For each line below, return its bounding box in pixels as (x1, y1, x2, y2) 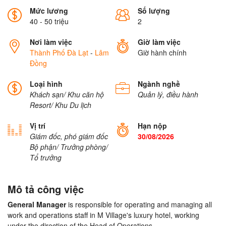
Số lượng (138, 6, 170, 16)
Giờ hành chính (138, 47, 187, 58)
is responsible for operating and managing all (66, 199, 212, 210)
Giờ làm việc (138, 37, 181, 47)
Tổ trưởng (30, 152, 62, 163)
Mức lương (30, 6, 68, 16)
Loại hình (30, 79, 63, 89)
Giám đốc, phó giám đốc (30, 131, 108, 142)
